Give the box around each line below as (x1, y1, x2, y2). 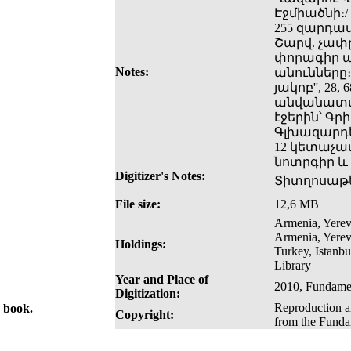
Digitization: (115, 287, 180, 301)
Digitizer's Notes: (115, 169, 205, 183)
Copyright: (115, 308, 174, 322)
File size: (115, 197, 161, 212)
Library (274, 259, 311, 273)
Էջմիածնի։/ (274, 6, 348, 20)
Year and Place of (115, 273, 208, 287)
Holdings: (115, 237, 166, 251)
